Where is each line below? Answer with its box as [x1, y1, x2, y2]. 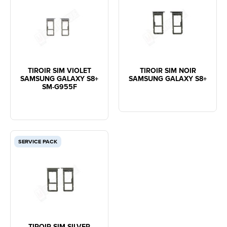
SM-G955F [42, 83, 77, 92]
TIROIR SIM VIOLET [27, 66, 91, 76]
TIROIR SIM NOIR [139, 66, 196, 76]
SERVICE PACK [18, 138, 57, 146]
